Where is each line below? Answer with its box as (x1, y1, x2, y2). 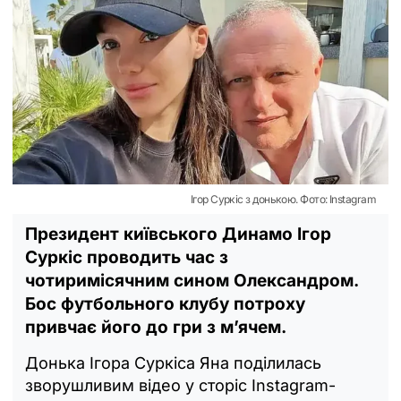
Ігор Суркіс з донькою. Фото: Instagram (190, 192, 376, 206)
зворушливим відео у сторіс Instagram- (25, 375, 336, 395)
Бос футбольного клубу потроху (25, 293, 305, 314)
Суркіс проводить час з (25, 246, 228, 268)
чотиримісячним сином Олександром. (25, 269, 358, 291)
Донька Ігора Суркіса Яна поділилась (25, 353, 321, 372)
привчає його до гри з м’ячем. (25, 316, 286, 337)
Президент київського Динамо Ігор (25, 223, 331, 244)
